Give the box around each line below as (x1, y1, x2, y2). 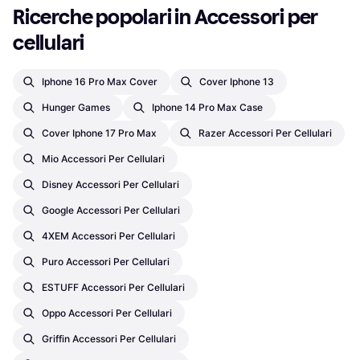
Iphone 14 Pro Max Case (152, 100, 263, 113)
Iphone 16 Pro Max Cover (42, 75, 157, 88)
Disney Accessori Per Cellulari (42, 178, 179, 190)
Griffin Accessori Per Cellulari (42, 332, 176, 345)
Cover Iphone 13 (199, 75, 274, 88)
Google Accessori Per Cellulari (42, 203, 180, 216)
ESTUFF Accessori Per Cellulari (42, 280, 185, 293)
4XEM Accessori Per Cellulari (42, 229, 175, 242)
